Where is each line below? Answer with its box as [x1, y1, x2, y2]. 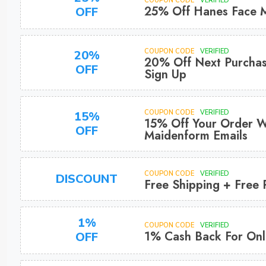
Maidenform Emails [144, 127, 248, 144]
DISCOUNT [56, 170, 118, 187]
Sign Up [144, 66, 186, 83]
